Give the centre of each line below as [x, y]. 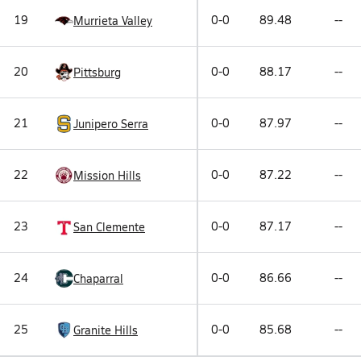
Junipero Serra [111, 123]
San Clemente [109, 226]
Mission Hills [107, 175]
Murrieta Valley [113, 20]
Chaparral [98, 278]
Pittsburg [97, 72]
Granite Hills [106, 330]
